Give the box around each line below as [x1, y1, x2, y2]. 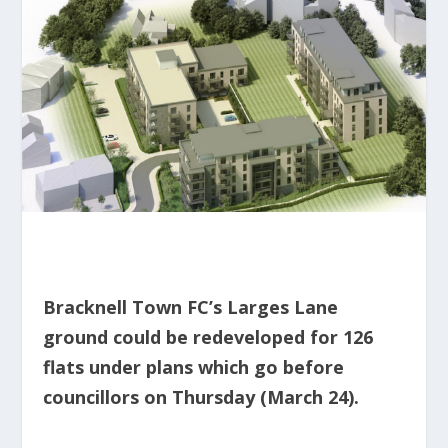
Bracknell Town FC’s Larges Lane [42, 295, 338, 320]
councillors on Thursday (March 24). [42, 385, 359, 410]
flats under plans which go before [42, 355, 344, 380]
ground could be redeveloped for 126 [42, 325, 373, 350]
